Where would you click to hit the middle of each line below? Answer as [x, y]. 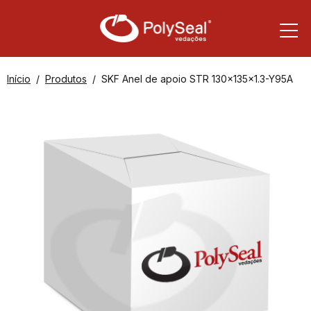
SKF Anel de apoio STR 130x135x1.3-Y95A [197, 79]
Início [19, 79]
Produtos [66, 79]
